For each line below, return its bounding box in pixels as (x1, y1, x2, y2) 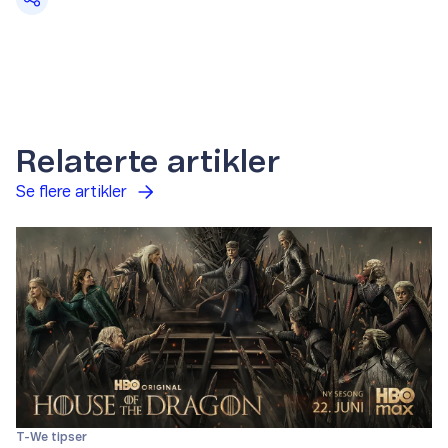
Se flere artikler (16, 184, 127, 201)
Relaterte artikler (16, 146, 281, 179)
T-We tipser (16, 431, 87, 444)
